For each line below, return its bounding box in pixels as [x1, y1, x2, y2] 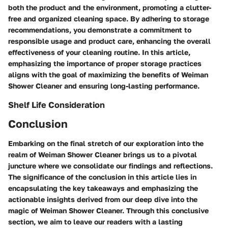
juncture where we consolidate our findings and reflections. [8, 161, 213, 170]
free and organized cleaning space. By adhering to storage [8, 14, 209, 23]
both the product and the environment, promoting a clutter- [8, 3, 211, 12]
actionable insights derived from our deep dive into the [8, 194, 197, 204]
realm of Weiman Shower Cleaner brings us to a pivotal [8, 150, 197, 159]
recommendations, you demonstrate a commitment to [8, 25, 191, 34]
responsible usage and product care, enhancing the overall [8, 36, 211, 45]
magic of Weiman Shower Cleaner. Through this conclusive [8, 206, 209, 215]
